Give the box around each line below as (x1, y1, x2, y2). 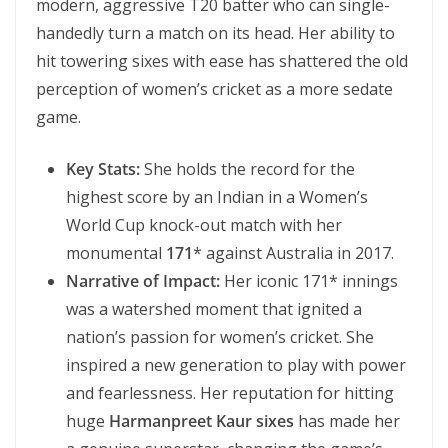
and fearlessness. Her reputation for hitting (66, 382, 394, 404)
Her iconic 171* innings (220, 270, 398, 292)
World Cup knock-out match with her (66, 214, 342, 236)
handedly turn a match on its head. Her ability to (36, 22, 395, 44)
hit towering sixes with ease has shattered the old (36, 50, 408, 72)
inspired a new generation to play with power (66, 354, 406, 376)
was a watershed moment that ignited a (66, 298, 362, 320)
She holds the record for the (140, 158, 355, 180)
